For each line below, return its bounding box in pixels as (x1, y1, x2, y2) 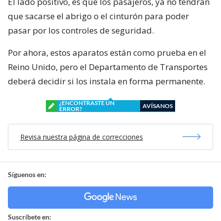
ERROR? (59, 105, 82, 112)
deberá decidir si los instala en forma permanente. (8, 75, 205, 87)
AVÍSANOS (143, 102, 173, 110)
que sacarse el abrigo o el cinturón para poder (8, 10, 189, 22)
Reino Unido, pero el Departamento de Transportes (8, 61, 208, 73)
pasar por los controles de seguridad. (8, 24, 154, 36)
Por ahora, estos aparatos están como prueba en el (8, 46, 206, 58)
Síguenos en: (8, 170, 46, 179)
